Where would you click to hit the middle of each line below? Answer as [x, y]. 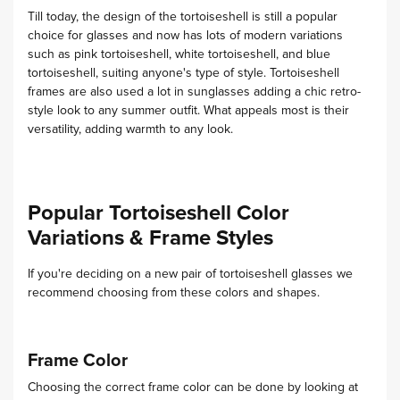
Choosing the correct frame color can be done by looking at [193, 388]
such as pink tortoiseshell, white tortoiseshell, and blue [179, 55]
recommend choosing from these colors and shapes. [174, 293]
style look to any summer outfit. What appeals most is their [188, 111]
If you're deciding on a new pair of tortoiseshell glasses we [190, 275]
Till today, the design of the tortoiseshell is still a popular [183, 17]
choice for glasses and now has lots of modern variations [185, 36]
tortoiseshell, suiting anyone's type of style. [149, 74]
